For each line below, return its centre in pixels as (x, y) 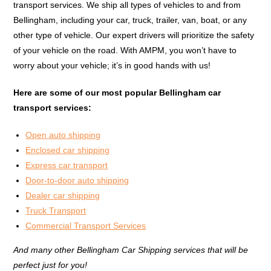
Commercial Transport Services (86, 226)
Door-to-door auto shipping (77, 180)
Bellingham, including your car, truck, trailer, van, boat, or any (130, 20)
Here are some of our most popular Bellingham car (117, 93)
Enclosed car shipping (68, 150)
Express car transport (67, 165)
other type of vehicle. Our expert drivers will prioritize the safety (134, 35)
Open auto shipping (63, 135)
